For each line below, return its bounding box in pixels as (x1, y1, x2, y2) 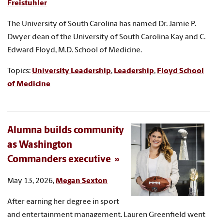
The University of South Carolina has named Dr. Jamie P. (7, 20, 196, 28)
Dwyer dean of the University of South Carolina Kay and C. (7, 33, 205, 41)
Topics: (7, 67, 32, 75)
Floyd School (157, 67, 204, 75)
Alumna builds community (7, 125, 124, 136)
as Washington (7, 140, 72, 150)
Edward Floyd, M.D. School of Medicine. (7, 46, 142, 54)
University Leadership (32, 67, 111, 75)
